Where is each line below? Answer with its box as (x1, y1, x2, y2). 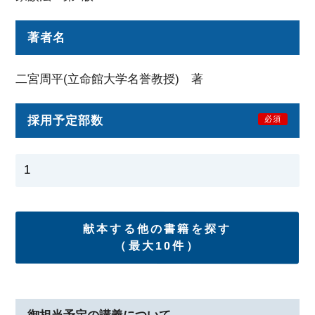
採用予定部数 (27, 114, 104, 128)
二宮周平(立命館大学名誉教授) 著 (15, 72, 204, 86)
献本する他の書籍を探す (83, 222, 232, 235)
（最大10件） (115, 239, 200, 252)
